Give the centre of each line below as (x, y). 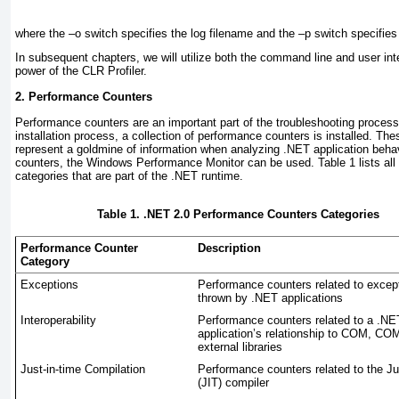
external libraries (240, 347)
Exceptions (49, 285)
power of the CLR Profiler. (81, 70)
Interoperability (58, 321)
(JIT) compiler (233, 383)
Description (229, 248)
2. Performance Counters (84, 96)
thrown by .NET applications (270, 298)
